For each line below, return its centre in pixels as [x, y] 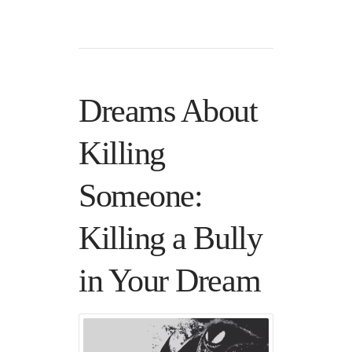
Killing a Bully [170, 238]
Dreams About [168, 111]
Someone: [144, 196]
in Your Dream [170, 281]
